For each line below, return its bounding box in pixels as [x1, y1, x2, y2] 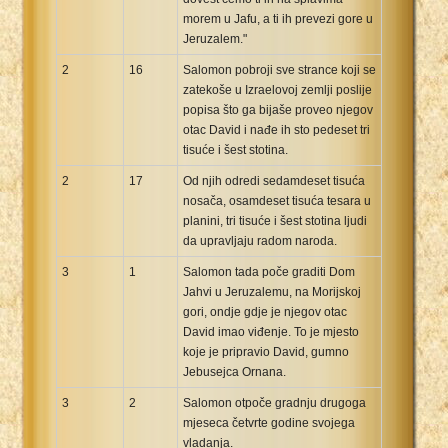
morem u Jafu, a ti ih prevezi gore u [183, 11, 373, 26]
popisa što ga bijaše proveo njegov [183, 102, 373, 117]
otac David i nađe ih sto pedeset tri [183, 122, 370, 137]
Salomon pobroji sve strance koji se [183, 62, 376, 77]
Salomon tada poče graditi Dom [183, 264, 355, 279]
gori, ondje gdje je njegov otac [183, 304, 347, 319]
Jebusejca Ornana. [183, 364, 286, 379]
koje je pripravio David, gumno [183, 344, 349, 359]
